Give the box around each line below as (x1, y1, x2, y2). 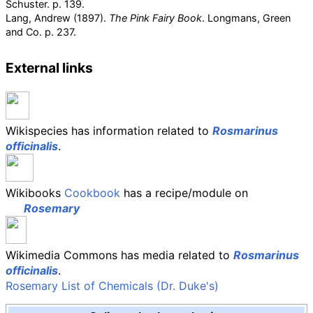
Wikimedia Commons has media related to (6, 248, 233, 263)
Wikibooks (6, 186, 64, 201)
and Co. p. (6, 26, 54, 38)
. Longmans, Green (202, 12, 291, 24)
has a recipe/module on (120, 186, 248, 201)
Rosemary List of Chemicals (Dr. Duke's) (6, 279, 219, 293)
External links (6, 59, 93, 77)
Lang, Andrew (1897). (6, 12, 109, 24)
